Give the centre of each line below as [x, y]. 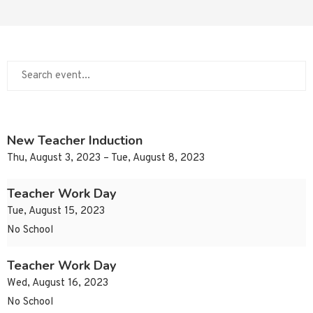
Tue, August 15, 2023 [56, 212]
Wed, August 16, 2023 [58, 284]
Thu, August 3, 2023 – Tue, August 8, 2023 [106, 159]
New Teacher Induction [75, 141]
